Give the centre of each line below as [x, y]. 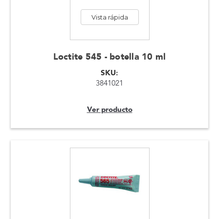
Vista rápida [109, 17]
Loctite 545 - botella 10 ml [109, 57]
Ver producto [109, 109]
